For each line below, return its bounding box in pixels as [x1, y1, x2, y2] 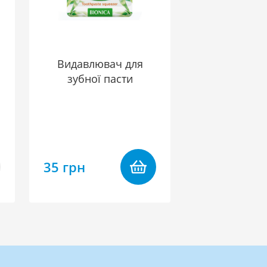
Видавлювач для [57, 57, 143, 71]
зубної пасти [67, 72, 133, 86]
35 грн [44, 158, 85, 176]
